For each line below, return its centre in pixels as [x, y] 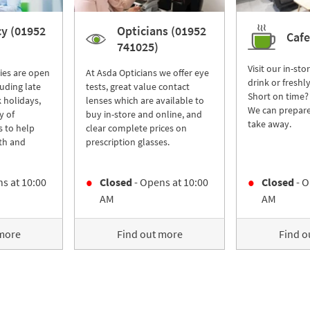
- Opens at [157, 182]
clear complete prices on [136, 128]
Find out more [149, 234]
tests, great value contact [138, 86]
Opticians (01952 [161, 31]
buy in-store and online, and [144, 114]
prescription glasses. [128, 142]
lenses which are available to [145, 100]
